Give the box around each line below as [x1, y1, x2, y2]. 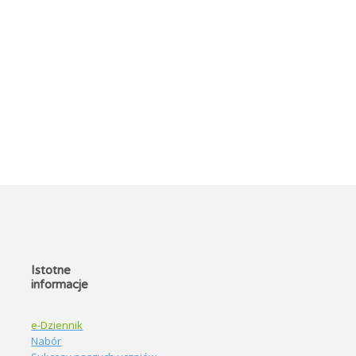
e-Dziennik [31, 317, 83, 332]
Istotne [31, 262, 72, 277]
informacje [31, 277, 89, 292]
